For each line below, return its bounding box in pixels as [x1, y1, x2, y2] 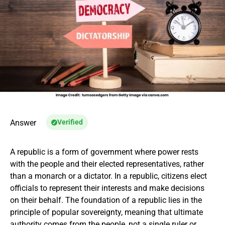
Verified [57, 118, 83, 126]
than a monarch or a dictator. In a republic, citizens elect [10, 171, 207, 181]
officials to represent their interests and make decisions [10, 183, 204, 193]
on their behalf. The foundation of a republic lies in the [10, 195, 202, 205]
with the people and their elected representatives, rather [10, 159, 204, 169]
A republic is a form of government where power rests [10, 147, 198, 157]
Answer [10, 118, 36, 128]
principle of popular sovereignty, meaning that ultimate [10, 207, 203, 217]
